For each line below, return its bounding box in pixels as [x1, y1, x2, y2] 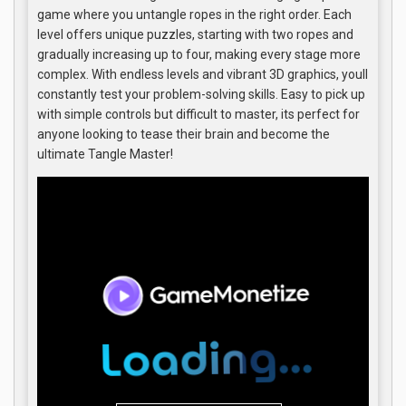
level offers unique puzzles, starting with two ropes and [37, 27, 353, 42]
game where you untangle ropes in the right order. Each [37, 7, 352, 22]
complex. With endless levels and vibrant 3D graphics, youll [37, 67, 368, 82]
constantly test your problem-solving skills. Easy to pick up [37, 87, 365, 101]
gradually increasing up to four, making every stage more [37, 47, 361, 62]
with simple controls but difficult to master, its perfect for [37, 107, 360, 121]
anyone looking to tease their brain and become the [37, 127, 330, 141]
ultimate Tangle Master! [37, 147, 173, 161]
